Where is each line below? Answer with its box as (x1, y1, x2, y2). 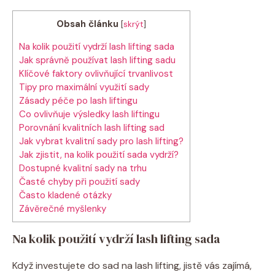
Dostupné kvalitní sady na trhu (19, 161, 147, 174)
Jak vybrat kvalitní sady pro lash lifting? (19, 134, 184, 147)
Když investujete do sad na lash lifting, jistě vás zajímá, (12, 258, 252, 272)
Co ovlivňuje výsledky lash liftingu (19, 107, 160, 120)
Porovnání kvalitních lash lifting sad (19, 121, 165, 134)
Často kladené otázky (19, 188, 112, 201)
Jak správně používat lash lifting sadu (19, 53, 176, 66)
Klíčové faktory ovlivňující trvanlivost (19, 67, 173, 80)
